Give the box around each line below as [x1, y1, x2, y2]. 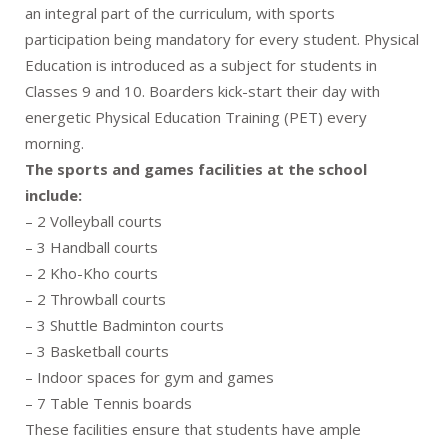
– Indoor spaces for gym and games [25, 366, 274, 387]
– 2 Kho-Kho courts [25, 262, 158, 283]
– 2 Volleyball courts [25, 210, 162, 231]
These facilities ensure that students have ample [25, 418, 361, 439]
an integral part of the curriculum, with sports [25, 2, 335, 23]
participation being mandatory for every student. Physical [25, 28, 419, 49]
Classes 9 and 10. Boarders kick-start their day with [25, 80, 380, 101]
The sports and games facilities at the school [25, 158, 367, 179]
